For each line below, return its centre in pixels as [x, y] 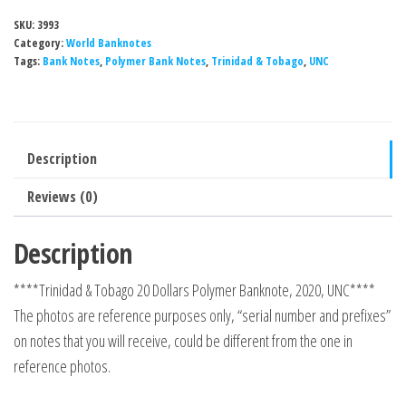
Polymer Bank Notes [155, 61]
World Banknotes [109, 43]
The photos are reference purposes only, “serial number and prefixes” [202, 315]
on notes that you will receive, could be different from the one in [183, 340]
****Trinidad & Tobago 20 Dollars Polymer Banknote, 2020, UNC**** [194, 290]
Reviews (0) [63, 196]
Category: [40, 43]
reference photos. [62, 366]
